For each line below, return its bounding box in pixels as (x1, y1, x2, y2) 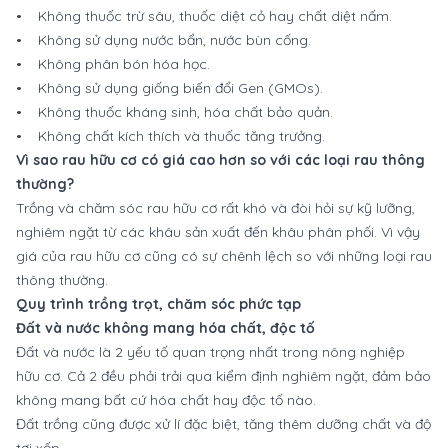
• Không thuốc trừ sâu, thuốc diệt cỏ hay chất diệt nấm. (16, 6, 392, 25)
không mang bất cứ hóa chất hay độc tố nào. (16, 390, 320, 409)
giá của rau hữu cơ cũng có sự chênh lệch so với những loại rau (16, 246, 432, 265)
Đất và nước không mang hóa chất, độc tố (16, 318, 315, 337)
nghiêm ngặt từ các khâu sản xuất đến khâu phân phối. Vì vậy (16, 222, 420, 241)
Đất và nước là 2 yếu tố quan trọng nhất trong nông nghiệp (16, 342, 405, 361)
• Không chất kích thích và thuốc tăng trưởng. (16, 126, 325, 145)
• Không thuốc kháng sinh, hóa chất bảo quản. (16, 102, 333, 121)
